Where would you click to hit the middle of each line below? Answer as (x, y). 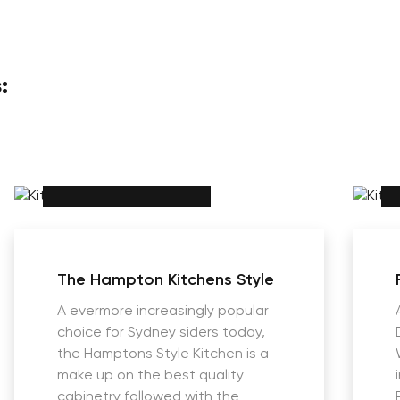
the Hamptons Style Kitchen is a (163, 354)
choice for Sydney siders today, (161, 333)
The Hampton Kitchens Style (166, 280)
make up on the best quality (150, 376)
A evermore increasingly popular (163, 312)
